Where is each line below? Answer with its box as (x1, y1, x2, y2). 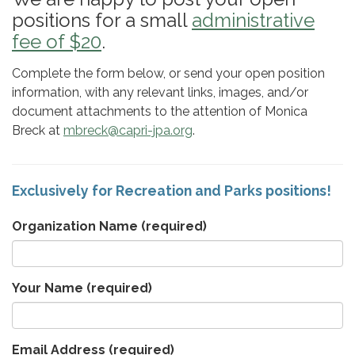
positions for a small (12, 8, 192, 32)
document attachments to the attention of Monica (12, 103, 307, 119)
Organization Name (12, 218, 138, 234)
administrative (192, 8, 315, 32)
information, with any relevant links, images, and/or (12, 84, 308, 100)
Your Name (12, 280, 83, 296)
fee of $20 (12, 29, 101, 53)
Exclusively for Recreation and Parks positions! (12, 181, 331, 199)
